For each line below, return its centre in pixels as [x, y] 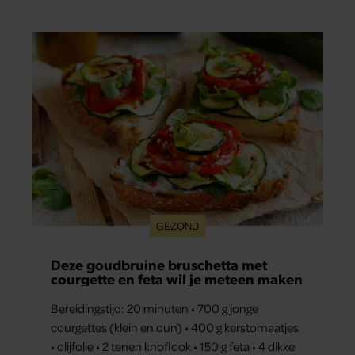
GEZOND [177, 226]
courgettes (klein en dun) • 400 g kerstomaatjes [175, 328]
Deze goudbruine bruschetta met [159, 265]
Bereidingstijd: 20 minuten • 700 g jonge [155, 309]
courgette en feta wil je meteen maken [177, 279]
